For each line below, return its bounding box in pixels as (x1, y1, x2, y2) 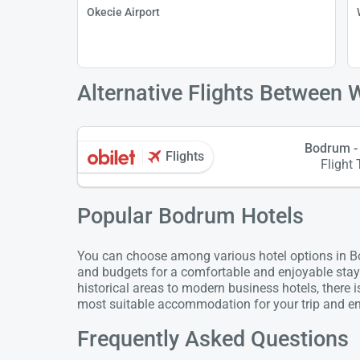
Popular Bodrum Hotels (77, 202, 304, 229)
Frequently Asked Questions (77, 326, 349, 353)
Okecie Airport (86, 5, 160, 18)
